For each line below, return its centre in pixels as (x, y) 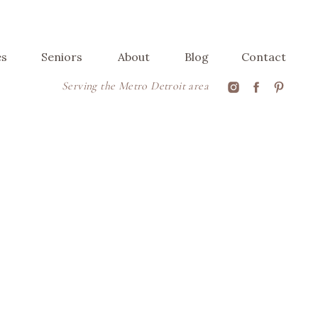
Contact (264, 57)
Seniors (62, 57)
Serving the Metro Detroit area (135, 86)
